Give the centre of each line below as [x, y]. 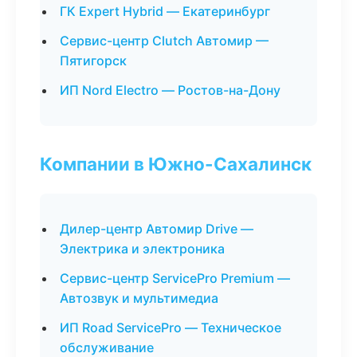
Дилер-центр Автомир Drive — [157, 229]
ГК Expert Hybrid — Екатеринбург [165, 11]
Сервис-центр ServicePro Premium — [175, 278]
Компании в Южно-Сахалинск [176, 164]
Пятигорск [93, 61]
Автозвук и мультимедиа [139, 298]
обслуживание [107, 347]
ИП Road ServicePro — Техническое [171, 328]
